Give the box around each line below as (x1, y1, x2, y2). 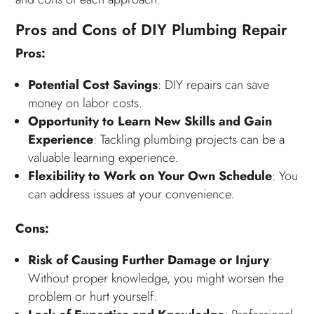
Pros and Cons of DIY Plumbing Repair (15, 18, 288, 41)
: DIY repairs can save (158, 75, 270, 94)
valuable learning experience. (28, 148, 179, 167)
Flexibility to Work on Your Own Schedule (28, 166, 273, 185)
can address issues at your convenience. (28, 184, 235, 203)
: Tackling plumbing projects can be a (93, 130, 285, 149)
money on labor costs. (28, 93, 143, 112)
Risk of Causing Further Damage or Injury (28, 250, 270, 269)
